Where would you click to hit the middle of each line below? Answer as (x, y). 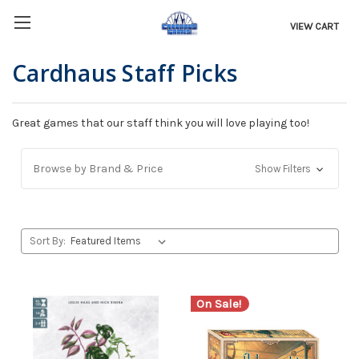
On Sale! (218, 303)
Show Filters (284, 169)
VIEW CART (315, 26)
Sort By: (48, 241)
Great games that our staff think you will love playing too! (161, 123)
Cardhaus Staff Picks (125, 73)
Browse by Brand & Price (97, 169)
